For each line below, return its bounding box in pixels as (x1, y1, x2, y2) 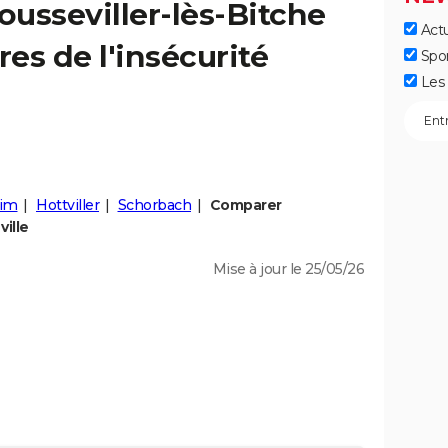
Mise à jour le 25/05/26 (212, 260, 364, 278)
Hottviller (36, 196, 99, 214)
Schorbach (117, 196, 191, 214)
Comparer (209, 196, 282, 214)
